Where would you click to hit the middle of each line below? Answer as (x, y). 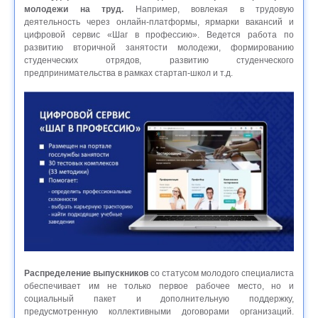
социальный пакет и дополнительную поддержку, (159, 299)
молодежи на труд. (74, 10)
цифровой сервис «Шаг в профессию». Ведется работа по (159, 35)
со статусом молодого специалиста (221, 274)
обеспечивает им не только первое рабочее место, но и (159, 286)
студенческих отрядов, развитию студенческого (159, 61)
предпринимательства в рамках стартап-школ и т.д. (128, 73)
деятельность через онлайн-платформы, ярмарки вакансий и (159, 22)
